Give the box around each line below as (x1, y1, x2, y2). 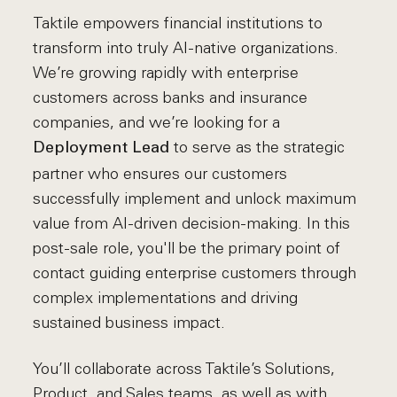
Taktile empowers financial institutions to (33, 13, 323, 33)
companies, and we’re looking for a (33, 113, 281, 132)
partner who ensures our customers (33, 164, 288, 183)
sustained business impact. (33, 313, 226, 332)
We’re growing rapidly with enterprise (33, 63, 300, 82)
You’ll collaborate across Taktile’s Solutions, (33, 359, 336, 378)
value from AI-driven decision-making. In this (33, 214, 351, 233)
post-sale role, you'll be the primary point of (33, 238, 341, 258)
